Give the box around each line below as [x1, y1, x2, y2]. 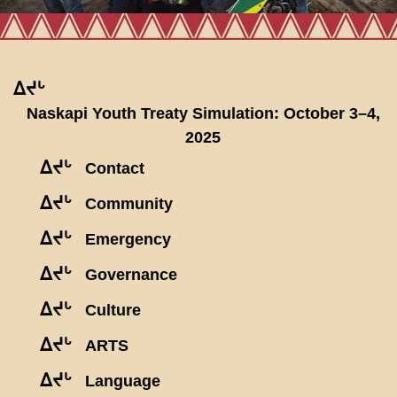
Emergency [85, 230, 171, 249]
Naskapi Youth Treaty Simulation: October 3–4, [26, 105, 380, 123]
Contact [85, 160, 144, 178]
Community [85, 195, 173, 214]
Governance [85, 266, 177, 284]
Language [85, 372, 160, 391]
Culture [85, 301, 141, 320]
